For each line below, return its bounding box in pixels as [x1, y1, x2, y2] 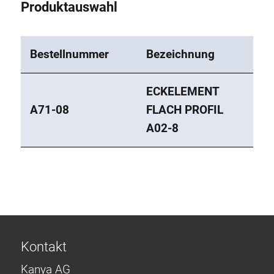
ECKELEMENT [146, 84, 219, 99]
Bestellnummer [30, 47, 109, 62]
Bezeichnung [146, 47, 215, 62]
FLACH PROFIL [146, 103, 223, 117]
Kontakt [21, 239, 67, 255]
